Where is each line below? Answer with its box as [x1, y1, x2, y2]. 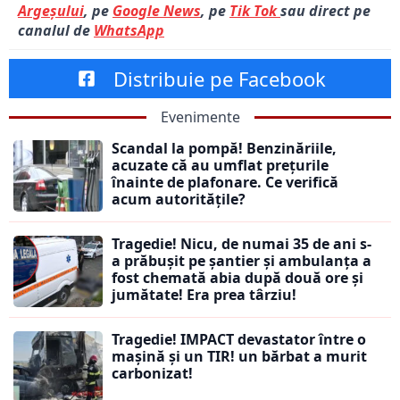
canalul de [18, 21, 94, 41]
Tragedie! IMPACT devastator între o [112, 329, 366, 350]
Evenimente [160, 107, 240, 128]
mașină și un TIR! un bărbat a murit [112, 346, 367, 367]
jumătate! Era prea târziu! [112, 285, 296, 305]
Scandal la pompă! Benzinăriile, [112, 138, 337, 159]
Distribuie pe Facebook [113, 65, 326, 93]
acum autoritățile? [112, 189, 246, 210]
